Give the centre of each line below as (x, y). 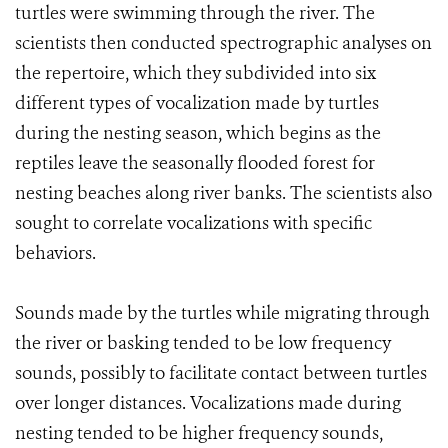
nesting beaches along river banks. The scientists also (223, 193)
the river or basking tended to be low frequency (203, 343)
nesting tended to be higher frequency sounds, (199, 433)
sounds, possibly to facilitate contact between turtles (221, 373)
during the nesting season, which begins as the (198, 133)
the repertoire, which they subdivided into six (195, 73)
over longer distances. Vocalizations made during (208, 403)
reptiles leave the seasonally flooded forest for (195, 163)
